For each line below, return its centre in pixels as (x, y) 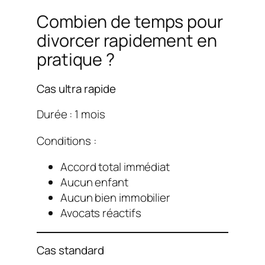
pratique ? (76, 59)
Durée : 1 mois (71, 114)
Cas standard (70, 250)
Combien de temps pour (130, 22)
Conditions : (67, 140)
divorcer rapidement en (127, 41)
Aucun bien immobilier (115, 198)
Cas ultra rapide (76, 89)
